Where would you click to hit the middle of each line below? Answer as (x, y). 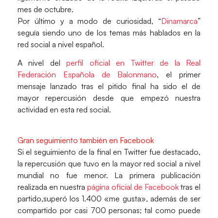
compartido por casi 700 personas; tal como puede (109, 210)
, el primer (179, 75)
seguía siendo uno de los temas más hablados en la (109, 32)
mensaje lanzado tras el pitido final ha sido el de (109, 86)
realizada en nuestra (52, 187)
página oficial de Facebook (133, 187)
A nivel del (42, 63)
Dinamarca (180, 21)
